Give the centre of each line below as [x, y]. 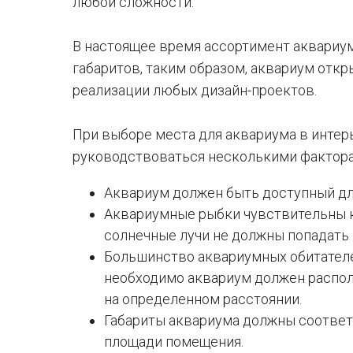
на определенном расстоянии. [203, 299]
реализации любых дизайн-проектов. [195, 90]
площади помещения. [174, 342]
